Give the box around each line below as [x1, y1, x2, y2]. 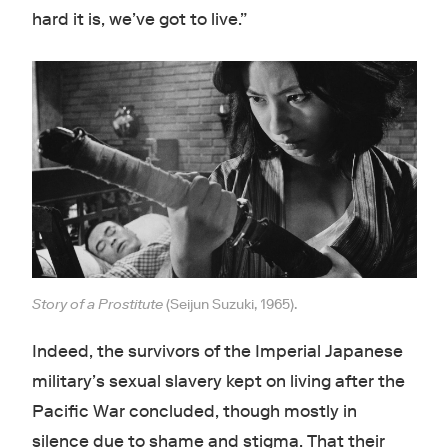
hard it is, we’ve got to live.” [31, 9, 251, 30]
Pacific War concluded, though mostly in [31, 400, 357, 422]
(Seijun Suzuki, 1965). [165, 294, 297, 313]
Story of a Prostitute [31, 294, 166, 313]
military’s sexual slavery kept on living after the [31, 370, 405, 392]
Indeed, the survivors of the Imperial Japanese [31, 340, 403, 362]
